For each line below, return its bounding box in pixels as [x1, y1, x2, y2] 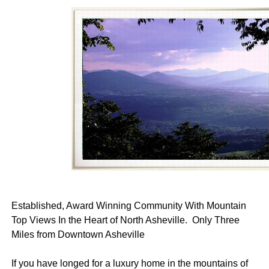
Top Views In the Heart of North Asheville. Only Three [11, 215, 240, 226]
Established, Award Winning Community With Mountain [11, 201, 246, 211]
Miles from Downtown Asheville [11, 229, 145, 240]
